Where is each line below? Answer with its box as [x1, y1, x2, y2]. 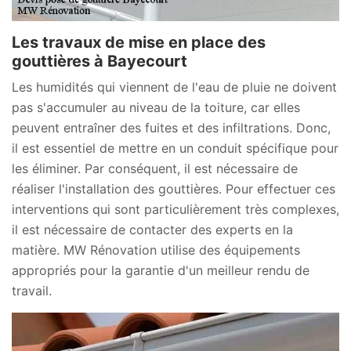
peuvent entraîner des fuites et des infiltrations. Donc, [12, 119, 331, 136]
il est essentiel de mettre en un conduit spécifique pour [12, 139, 338, 156]
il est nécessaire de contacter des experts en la [12, 221, 293, 237]
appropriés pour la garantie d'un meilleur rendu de [12, 262, 309, 278]
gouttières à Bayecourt [12, 51, 187, 71]
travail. [12, 282, 52, 299]
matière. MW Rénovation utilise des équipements [12, 241, 300, 258]
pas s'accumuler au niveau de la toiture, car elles [12, 99, 300, 115]
